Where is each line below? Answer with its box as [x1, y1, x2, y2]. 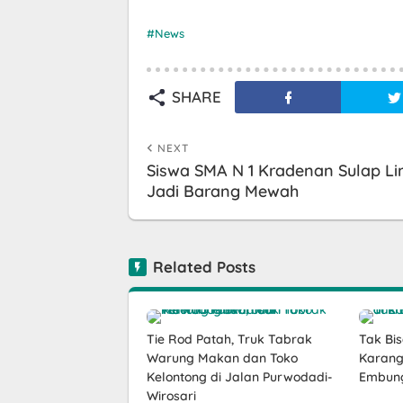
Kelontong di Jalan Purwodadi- [147, 369, 333, 385]
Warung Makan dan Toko [147, 350, 298, 366]
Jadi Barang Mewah [147, 181, 299, 201]
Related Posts [153, 257, 255, 276]
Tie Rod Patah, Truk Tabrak [147, 331, 312, 347]
